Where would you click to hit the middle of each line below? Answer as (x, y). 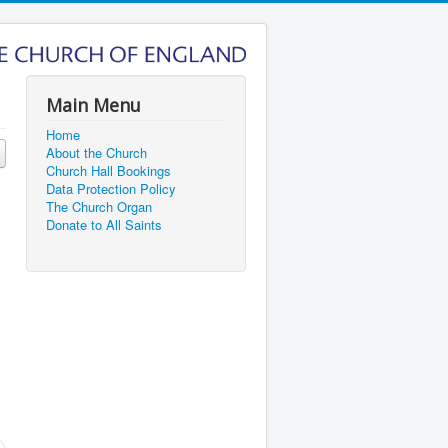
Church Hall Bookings (108, 170)
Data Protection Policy (111, 188)
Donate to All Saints (104, 224)
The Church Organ (99, 206)
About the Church (96, 152)
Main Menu (93, 104)
